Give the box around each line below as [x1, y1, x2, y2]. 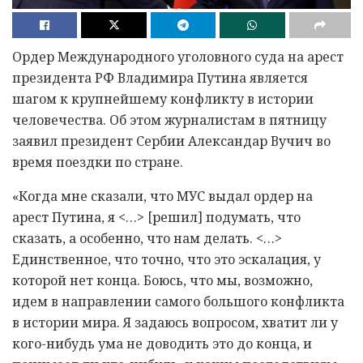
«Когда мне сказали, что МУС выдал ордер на [12, 187, 313, 206]
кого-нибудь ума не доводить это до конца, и [12, 335, 312, 353]
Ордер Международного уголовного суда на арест [12, 48, 344, 66]
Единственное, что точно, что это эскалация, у [12, 250, 321, 269]
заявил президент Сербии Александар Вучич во [12, 132, 331, 151]
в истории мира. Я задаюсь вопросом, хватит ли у [12, 314, 338, 332]
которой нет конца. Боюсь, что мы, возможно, [12, 271, 313, 290]
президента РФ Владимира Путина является [12, 69, 308, 88]
